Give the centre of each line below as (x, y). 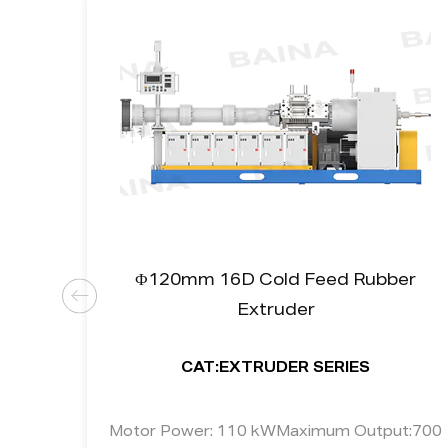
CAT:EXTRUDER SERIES (275, 369)
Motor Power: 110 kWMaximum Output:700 (275, 432)
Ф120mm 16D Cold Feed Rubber (275, 282)
